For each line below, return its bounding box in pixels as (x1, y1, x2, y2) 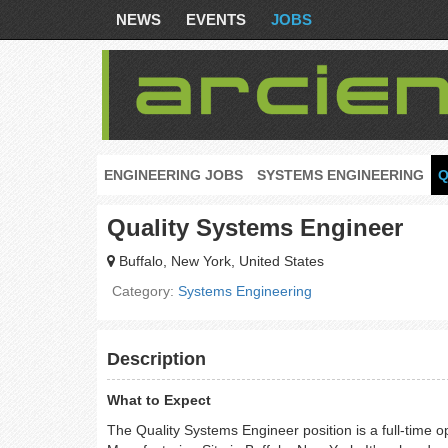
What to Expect (107, 392, 211, 408)
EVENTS (186, 11, 246, 28)
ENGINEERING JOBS (104, 167, 243, 183)
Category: (112, 284, 178, 299)
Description (107, 349, 206, 369)
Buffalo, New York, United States (115, 253, 324, 269)
